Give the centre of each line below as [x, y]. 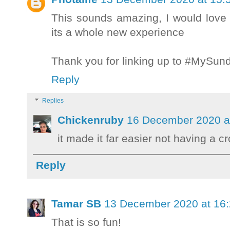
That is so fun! [86, 222]
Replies [53, 101]
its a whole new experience [118, 32]
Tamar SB [76, 204]
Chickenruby [91, 120]
